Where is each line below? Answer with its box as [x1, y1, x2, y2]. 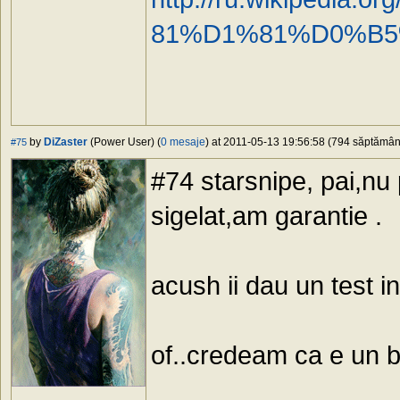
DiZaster [44, 136, 87, 149]
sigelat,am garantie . [151, 201, 382, 231]
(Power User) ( [87, 136, 161, 149]
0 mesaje [161, 136, 205, 149]
